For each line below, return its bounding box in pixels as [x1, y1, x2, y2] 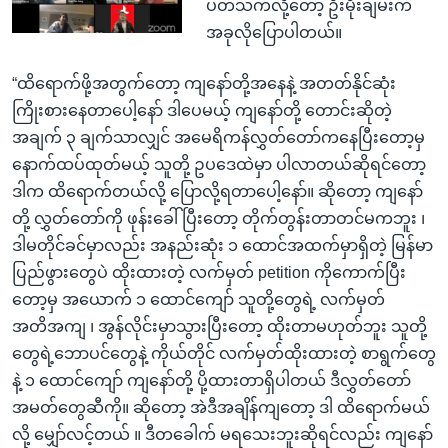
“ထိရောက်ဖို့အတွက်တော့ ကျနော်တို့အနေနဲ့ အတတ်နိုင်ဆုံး [12, 74, 396, 92]
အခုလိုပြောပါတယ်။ [205, 23, 342, 41]
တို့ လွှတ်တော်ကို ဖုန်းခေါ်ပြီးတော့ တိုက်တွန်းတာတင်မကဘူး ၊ [12, 209, 425, 227]
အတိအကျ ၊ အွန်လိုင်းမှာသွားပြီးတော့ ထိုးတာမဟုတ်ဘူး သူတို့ [12, 317, 427, 335]
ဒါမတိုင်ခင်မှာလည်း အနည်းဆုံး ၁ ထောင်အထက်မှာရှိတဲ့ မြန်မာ [12, 236, 433, 254]
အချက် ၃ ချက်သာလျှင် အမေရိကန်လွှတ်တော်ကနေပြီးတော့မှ [12, 128, 425, 146]
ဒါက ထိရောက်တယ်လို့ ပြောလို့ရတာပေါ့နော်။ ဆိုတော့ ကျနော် [12, 182, 423, 200]
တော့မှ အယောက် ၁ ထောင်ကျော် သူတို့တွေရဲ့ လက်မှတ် [12, 290, 385, 308]
